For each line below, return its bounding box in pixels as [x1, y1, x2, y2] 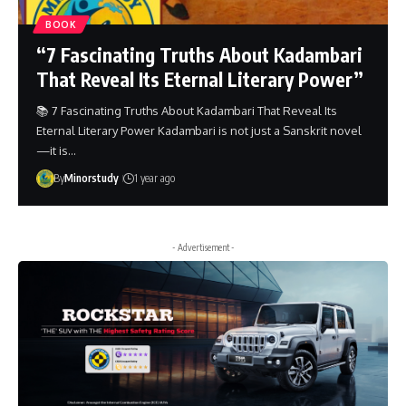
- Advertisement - [171, 242, 235, 254]
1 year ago [133, 171, 175, 186]
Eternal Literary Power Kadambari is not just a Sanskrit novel [36, 123, 362, 139]
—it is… [36, 143, 76, 159]
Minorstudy [63, 171, 119, 186]
